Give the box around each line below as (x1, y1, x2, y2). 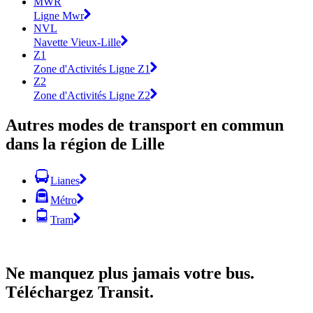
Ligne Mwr (34, 9, 84, 22)
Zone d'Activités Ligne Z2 (34, 89, 150, 101)
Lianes (50, 174, 80, 187)
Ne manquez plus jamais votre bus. (6, 263, 254, 282)
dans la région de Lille (6, 134, 165, 153)
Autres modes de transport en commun (6, 115, 284, 134)
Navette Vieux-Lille (34, 36, 121, 48)
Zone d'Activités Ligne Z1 (34, 62, 150, 75)
